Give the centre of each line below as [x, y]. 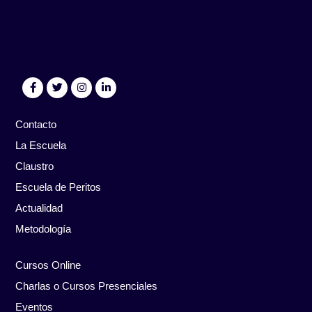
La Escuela [41, 145]
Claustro [35, 166]
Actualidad [39, 208]
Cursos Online [48, 265]
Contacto [36, 124]
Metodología [44, 228]
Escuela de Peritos [58, 187]
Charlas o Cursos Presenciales [87, 286]
